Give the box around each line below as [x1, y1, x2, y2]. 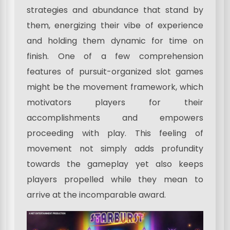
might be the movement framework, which [27, 81, 203, 93]
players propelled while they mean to [27, 173, 203, 185]
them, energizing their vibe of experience [27, 19, 203, 31]
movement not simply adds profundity [27, 142, 203, 155]
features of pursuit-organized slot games [27, 65, 203, 78]
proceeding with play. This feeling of [27, 127, 203, 139]
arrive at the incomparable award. [27, 188, 166, 201]
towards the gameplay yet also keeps [27, 158, 203, 170]
